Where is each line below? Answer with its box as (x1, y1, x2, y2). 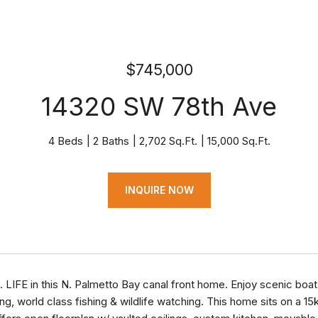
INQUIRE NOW (124, 184, 194, 196)
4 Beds (48, 134, 83, 148)
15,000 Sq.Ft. (207, 134, 270, 148)
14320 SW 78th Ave (41, 91, 277, 122)
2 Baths (92, 134, 129, 148)
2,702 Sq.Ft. (138, 134, 197, 148)
